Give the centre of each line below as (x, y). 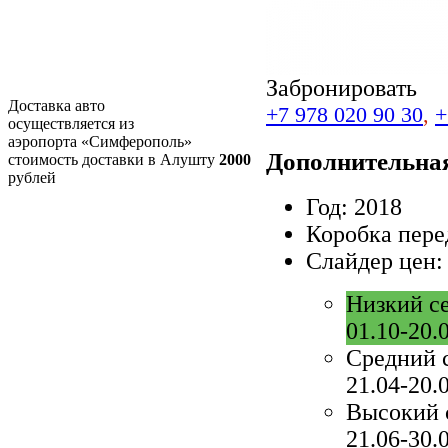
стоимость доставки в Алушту (113, 160)
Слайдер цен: (374, 261)
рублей (32, 178)
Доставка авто (56, 106)
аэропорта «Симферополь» (100, 142)
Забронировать (341, 87)
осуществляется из (71, 124)
